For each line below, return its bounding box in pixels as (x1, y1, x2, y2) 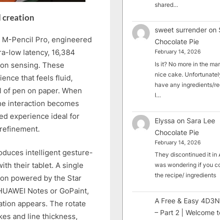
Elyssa (155, 116, 175, 125)
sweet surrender (155, 26, 207, 34)
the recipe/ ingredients (155, 171, 217, 179)
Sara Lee (187, 116, 216, 125)
